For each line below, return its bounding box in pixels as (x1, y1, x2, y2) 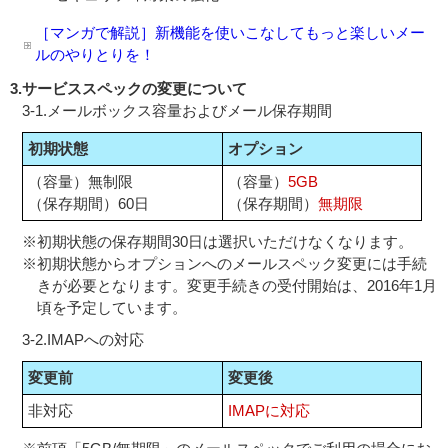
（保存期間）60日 (28, 195, 149, 212)
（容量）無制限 (28, 173, 133, 190)
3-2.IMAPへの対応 (22, 331, 144, 348)
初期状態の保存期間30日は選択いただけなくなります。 (37, 233, 413, 250)
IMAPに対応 (228, 402, 310, 419)
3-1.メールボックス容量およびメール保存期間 (22, 102, 332, 119)
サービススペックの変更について (22, 80, 247, 97)
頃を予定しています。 (37, 299, 187, 316)
